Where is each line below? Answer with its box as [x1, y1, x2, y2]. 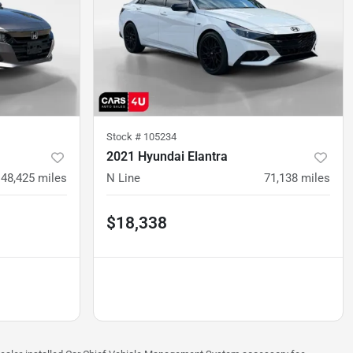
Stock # [106, 131, 143, 143]
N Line [106, 171, 140, 186]
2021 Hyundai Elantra [106, 149, 228, 165]
